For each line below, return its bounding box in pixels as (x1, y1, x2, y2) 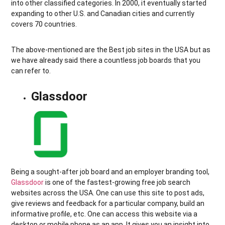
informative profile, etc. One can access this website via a (11, 209, 198, 218)
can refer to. (11, 66, 51, 75)
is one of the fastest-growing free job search (44, 178, 191, 186)
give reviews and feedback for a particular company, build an (11, 199, 205, 207)
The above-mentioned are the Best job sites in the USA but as (11, 45, 211, 54)
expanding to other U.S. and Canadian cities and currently (11, 9, 195, 18)
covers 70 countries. (11, 20, 77, 28)
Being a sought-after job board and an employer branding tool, (11, 167, 210, 176)
